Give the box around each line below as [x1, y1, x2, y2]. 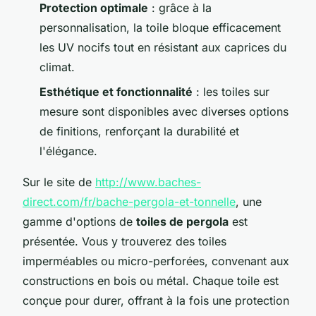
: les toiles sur [193, 84, 269, 99]
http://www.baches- [95, 174, 201, 189]
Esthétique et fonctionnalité [39, 84, 193, 99]
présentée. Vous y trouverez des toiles [23, 233, 226, 248]
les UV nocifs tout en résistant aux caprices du [39, 40, 286, 55]
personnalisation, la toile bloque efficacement [39, 20, 281, 35]
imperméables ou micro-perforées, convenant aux [23, 253, 289, 268]
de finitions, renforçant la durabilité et [39, 123, 239, 138]
